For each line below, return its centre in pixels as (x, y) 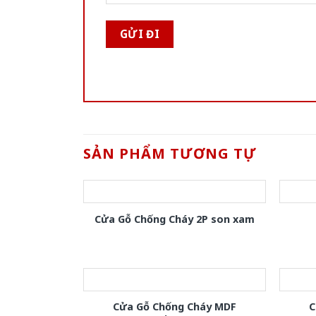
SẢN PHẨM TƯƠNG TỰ (170, 153)
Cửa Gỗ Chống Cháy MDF (174, 306)
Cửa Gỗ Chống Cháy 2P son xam (174, 219)
